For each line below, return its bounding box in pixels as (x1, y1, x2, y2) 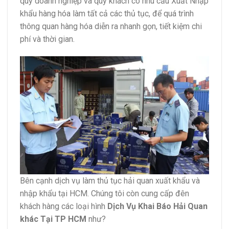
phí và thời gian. (20, 34, 75, 44)
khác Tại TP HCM (20, 214, 86, 224)
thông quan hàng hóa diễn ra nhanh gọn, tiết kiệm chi (20, 21, 202, 32)
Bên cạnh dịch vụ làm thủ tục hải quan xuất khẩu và (20, 176, 200, 186)
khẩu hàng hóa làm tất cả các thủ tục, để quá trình (20, 9, 194, 19)
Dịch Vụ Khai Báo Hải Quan (107, 201, 208, 212)
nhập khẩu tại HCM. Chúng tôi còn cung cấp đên (20, 189, 189, 199)
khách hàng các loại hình (20, 201, 107, 212)
